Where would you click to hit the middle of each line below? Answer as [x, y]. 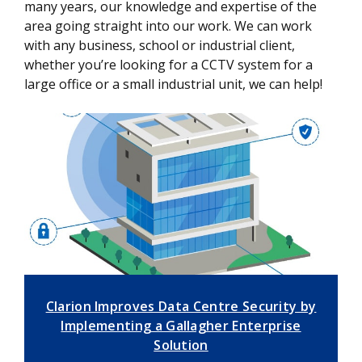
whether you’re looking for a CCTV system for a [168, 64]
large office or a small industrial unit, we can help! [175, 84]
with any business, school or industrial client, [160, 45]
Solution [181, 345]
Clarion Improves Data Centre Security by [181, 306]
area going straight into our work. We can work [168, 25]
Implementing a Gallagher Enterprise [181, 325]
